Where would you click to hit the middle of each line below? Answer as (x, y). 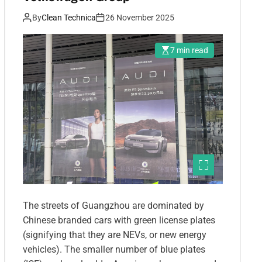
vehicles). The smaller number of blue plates (114, 249)
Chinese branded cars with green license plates (119, 220)
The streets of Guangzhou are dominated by (113, 205)
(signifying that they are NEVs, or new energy (115, 235)
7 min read (189, 50)
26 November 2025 (140, 17)
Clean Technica (69, 17)
